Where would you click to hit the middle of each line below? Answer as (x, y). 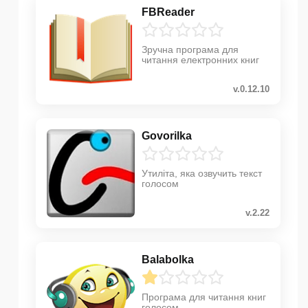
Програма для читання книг (204, 297)
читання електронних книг (200, 59)
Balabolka (168, 259)
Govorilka (167, 135)
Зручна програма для (190, 49)
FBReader (168, 12)
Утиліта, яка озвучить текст (202, 173)
